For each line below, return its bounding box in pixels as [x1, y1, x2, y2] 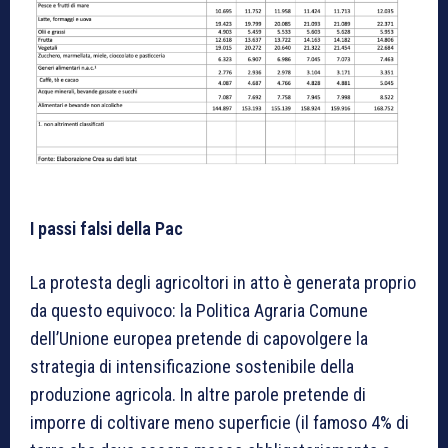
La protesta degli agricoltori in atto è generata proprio [30, 271, 416, 293]
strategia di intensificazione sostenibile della [30, 355, 354, 377]
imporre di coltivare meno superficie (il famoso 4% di [30, 411, 409, 433]
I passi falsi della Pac [30, 217, 183, 239]
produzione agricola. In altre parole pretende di [30, 383, 366, 405]
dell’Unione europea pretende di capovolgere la [30, 327, 368, 349]
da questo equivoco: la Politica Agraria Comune [30, 299, 368, 321]
